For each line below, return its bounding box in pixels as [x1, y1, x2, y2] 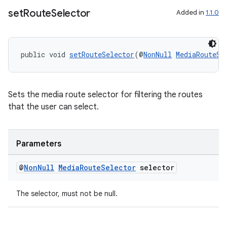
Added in [176, 8, 206, 17]
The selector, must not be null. [16, 189, 118, 198]
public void [21, 50, 69, 59]
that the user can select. [8, 102, 99, 112]
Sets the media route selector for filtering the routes [8, 90, 203, 100]
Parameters [16, 139, 61, 149]
